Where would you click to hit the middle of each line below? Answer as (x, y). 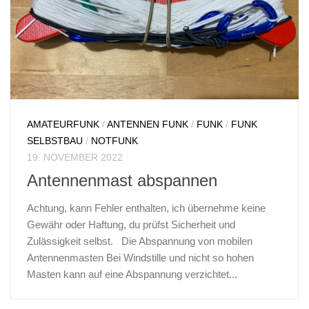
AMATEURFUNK (63, 124)
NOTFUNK (114, 141)
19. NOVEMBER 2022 (75, 158)
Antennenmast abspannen (122, 180)
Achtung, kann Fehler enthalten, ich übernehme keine (146, 208)
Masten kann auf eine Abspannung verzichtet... (132, 274)
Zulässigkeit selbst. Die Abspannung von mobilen (140, 241)
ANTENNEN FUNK (148, 124)
